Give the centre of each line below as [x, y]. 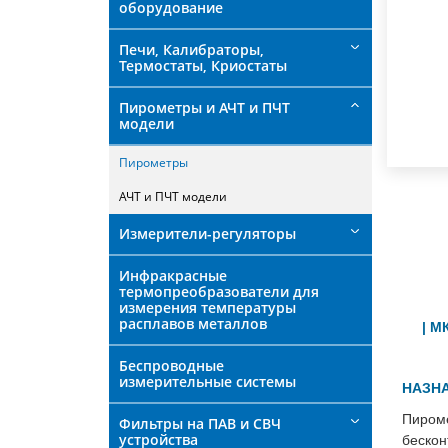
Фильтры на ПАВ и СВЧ [200, 423]
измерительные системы [207, 381]
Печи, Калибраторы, [191, 49]
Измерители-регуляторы [207, 233]
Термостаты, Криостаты [203, 65]
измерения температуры [207, 307]
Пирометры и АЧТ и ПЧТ [204, 107]
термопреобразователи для [219, 291]
